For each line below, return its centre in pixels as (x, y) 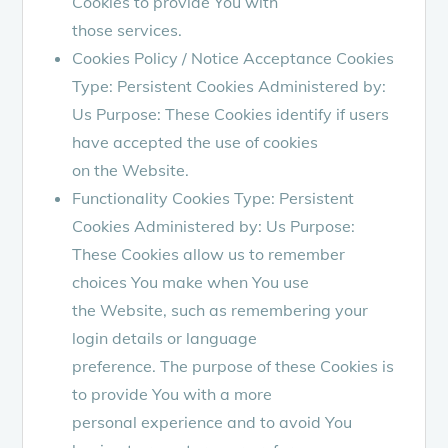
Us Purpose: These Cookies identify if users (231, 113)
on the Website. (131, 169)
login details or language (165, 337)
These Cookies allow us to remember (209, 253)
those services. (127, 29)
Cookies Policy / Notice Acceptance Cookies (233, 57)
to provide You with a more (172, 393)
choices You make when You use (191, 281)
